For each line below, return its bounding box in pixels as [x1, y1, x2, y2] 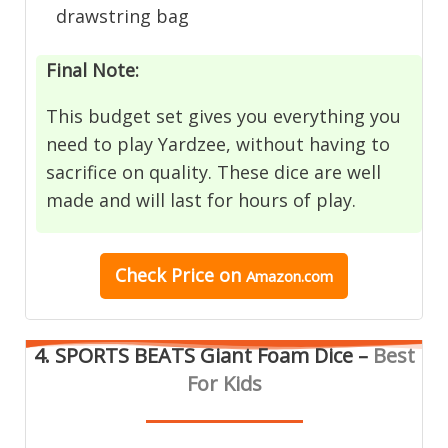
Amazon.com [246, 266, 333, 287]
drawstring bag [56, 3, 190, 28]
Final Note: [46, 58, 140, 83]
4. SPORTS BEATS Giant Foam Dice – [33, 342, 373, 370]
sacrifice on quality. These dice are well [46, 160, 382, 185]
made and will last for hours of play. [46, 188, 357, 213]
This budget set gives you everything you [46, 104, 402, 129]
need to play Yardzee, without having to [46, 132, 391, 157]
